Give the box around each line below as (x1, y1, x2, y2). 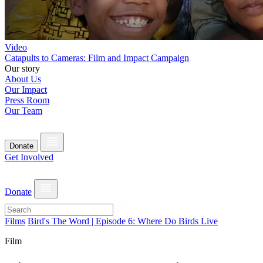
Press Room (5, 95, 49, 105)
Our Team (5, 106, 42, 116)
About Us (5, 74, 41, 84)
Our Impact (5, 85, 47, 95)
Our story (5, 63, 40, 73)
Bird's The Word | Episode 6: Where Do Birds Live (28, 216, 218, 226)
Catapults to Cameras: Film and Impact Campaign (5, 53, 189, 63)
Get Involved (5, 152, 53, 162)
